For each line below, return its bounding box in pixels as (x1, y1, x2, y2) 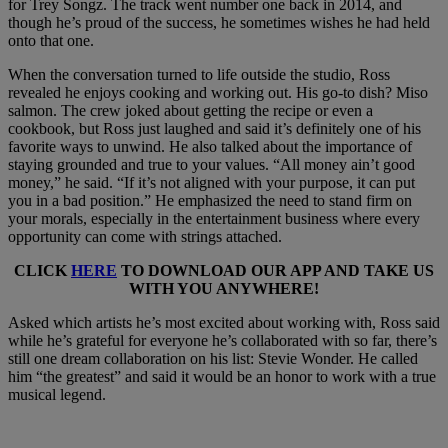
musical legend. (8, 386, 106, 404)
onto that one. (8, 32, 94, 50)
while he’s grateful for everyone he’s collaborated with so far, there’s (8, 332, 437, 350)
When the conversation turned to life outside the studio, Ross (8, 66, 390, 84)
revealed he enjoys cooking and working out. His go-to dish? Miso (8, 84, 428, 102)
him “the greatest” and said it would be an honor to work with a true (8, 368, 436, 386)
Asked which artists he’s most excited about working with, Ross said (8, 314, 440, 332)
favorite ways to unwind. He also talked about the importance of (8, 138, 412, 156)
